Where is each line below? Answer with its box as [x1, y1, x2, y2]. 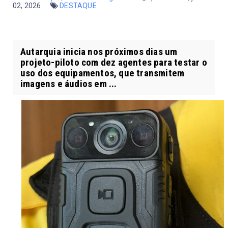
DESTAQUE [60, 2, 97, 10]
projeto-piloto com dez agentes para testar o [20, 56, 207, 69]
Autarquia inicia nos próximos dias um [20, 46, 178, 58]
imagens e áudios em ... [20, 78, 117, 90]
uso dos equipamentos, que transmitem [20, 67, 185, 79]
